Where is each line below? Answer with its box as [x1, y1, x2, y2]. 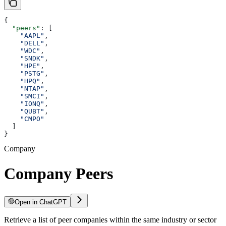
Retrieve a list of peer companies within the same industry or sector [4, 215, 216, 224]
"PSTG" [4, 70, 44, 78]
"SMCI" [4, 92, 44, 100]
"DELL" [4, 39, 44, 47]
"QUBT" [4, 107, 44, 116]
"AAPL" [4, 32, 44, 40]
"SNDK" [4, 54, 44, 63]
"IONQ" [4, 100, 44, 108]
